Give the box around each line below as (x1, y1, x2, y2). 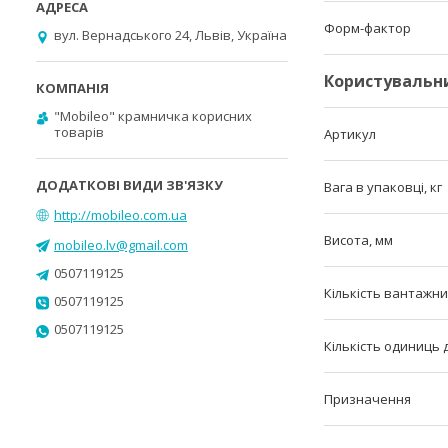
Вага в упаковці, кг (324, 178, 442, 196)
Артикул (324, 125, 376, 143)
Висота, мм (324, 231, 393, 249)
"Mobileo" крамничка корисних (54, 107, 252, 125)
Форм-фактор (324, 19, 411, 37)
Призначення (324, 390, 411, 408)
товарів (54, 123, 104, 141)
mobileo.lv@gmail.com (54, 235, 188, 254)
